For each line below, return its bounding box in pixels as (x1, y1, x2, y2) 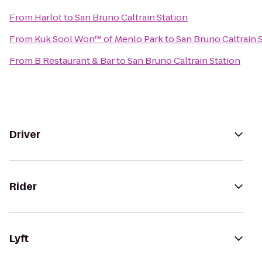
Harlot (35, 11, 62, 23)
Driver (9, 127, 40, 142)
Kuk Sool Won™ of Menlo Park (35, 33, 163, 45)
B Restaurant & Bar (35, 54, 115, 67)
